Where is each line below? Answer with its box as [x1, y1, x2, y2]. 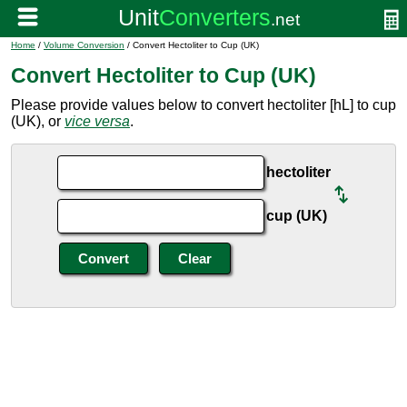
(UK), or [11, 114, 65, 129]
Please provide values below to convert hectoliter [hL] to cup [11, 97, 396, 113]
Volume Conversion [44, 40, 124, 50]
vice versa [65, 114, 130, 129]
